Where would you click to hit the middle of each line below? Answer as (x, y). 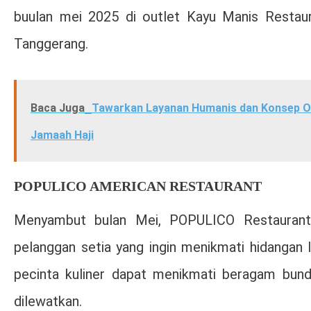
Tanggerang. (51, 43)
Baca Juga (58, 108)
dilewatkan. (48, 301)
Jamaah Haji (62, 135)
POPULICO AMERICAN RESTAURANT (138, 186)
